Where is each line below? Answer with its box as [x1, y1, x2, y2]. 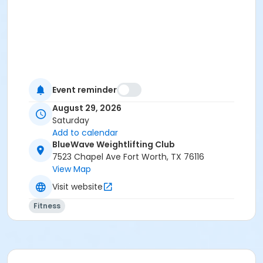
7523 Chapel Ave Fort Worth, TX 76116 [52, 151, 204, 163]
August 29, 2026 [52, 102, 122, 114]
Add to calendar [52, 127, 118, 139]
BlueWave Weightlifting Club [52, 139, 175, 151]
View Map [52, 163, 91, 176]
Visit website [52, 180, 103, 193]
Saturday [52, 114, 89, 127]
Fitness [33, 201, 60, 211]
